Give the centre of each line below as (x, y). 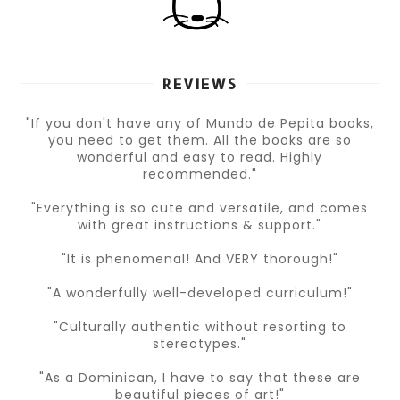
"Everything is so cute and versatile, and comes (200, 208)
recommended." (200, 174)
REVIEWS (200, 83)
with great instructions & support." (200, 225)
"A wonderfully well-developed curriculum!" (200, 292)
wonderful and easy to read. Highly (200, 157)
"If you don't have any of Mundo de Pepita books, (200, 123)
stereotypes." (200, 343)
